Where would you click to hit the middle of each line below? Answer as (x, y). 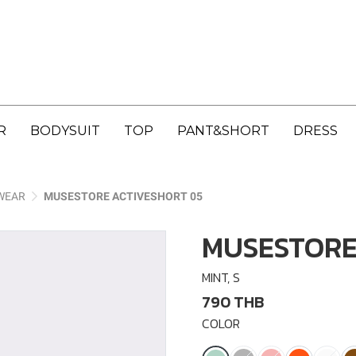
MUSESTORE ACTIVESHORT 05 (123, 196)
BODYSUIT (65, 131)
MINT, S (221, 277)
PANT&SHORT (223, 131)
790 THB (233, 302)
